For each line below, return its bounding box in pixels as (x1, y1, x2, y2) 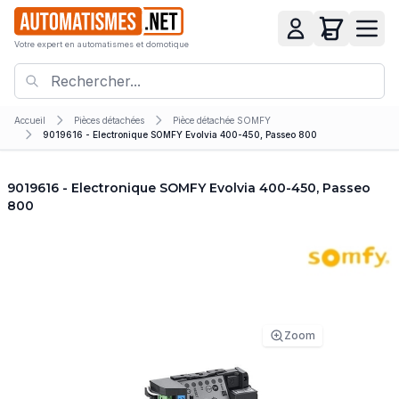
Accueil (14, 114, 45, 126)
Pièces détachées (74, 114, 144, 126)
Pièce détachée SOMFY (173, 114, 271, 126)
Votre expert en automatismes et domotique (14, 39, 189, 50)
